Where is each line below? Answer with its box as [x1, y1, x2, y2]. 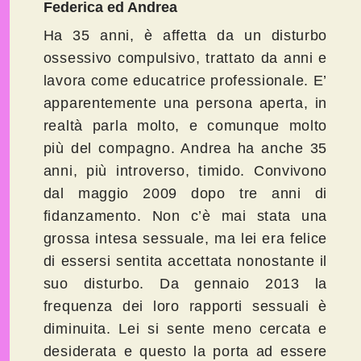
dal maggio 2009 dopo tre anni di [43, 185, 328, 202]
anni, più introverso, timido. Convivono [43, 163, 328, 180]
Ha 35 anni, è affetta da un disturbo [43, 27, 328, 44]
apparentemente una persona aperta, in [43, 95, 328, 112]
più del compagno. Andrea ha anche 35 [43, 140, 328, 157]
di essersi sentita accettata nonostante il [43, 253, 328, 270]
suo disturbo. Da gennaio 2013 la [43, 276, 328, 293]
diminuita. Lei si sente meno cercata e [43, 321, 328, 338]
